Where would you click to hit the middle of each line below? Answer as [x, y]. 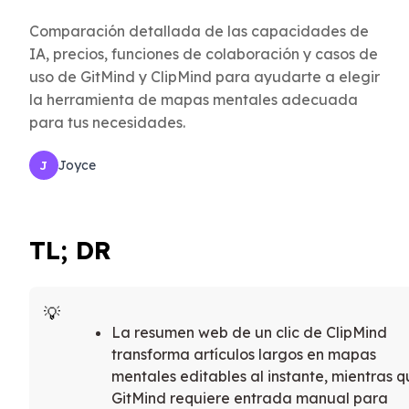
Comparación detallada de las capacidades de [199, 31]
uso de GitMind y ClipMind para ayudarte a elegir [204, 77]
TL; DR [70, 251]
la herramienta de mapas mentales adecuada [194, 100]
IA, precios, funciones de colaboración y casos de [204, 54]
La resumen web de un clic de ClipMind [249, 333]
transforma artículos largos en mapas [244, 355]
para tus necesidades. [107, 122]
